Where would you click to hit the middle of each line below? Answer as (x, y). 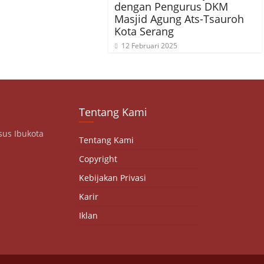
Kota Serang (144, 31)
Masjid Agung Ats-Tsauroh (179, 19)
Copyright (98, 159)
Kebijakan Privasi (113, 178)
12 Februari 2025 (149, 46)
